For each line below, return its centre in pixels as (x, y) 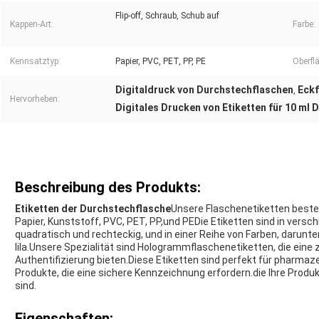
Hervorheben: (35, 99)
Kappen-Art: (32, 25)
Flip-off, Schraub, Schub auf (167, 16)
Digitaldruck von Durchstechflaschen (204, 90)
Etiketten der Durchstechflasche (93, 209)
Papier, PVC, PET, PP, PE (161, 62)
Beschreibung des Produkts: (108, 188)
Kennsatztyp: (35, 62)
